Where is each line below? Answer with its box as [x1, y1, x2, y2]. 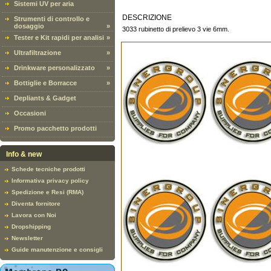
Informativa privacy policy [11, 177, 89, 184]
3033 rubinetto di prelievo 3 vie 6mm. [122, 25, 229, 33]
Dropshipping [11, 223, 51, 230]
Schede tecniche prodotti [11, 166, 85, 172]
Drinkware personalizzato [14, 64, 95, 71]
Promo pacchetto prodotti [14, 125, 97, 132]
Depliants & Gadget [14, 94, 76, 102]
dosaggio [14, 22, 44, 30]
